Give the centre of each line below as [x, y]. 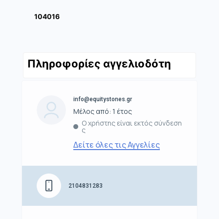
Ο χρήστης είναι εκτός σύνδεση [131, 123]
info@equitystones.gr [103, 99]
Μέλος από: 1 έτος [103, 111]
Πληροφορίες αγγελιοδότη [99, 64]
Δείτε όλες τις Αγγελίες [117, 145]
